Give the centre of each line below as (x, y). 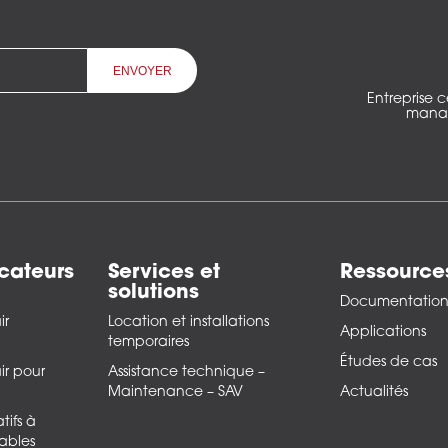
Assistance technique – (186, 373)
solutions (153, 293)
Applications (383, 333)
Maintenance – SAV (175, 393)
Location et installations (188, 323)
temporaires (148, 343)
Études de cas (388, 363)
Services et (164, 273)
